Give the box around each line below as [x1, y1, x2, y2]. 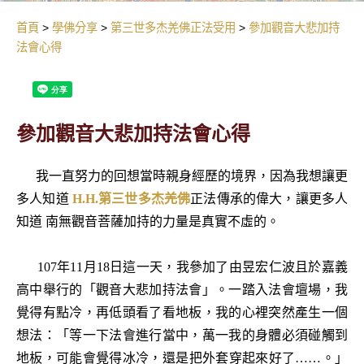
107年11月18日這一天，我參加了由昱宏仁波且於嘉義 [16, 260, 348, 274]
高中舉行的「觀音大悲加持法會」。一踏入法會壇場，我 [16, 283, 348, 297]
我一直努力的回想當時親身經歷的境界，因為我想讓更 [16, 169, 348, 183]
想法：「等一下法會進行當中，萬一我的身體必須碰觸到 [16, 328, 348, 342]
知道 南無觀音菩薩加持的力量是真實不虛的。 [16, 214, 279, 228]
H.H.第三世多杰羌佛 [71, 192, 191, 206]
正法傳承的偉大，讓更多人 [190, 192, 349, 206]
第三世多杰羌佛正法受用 [110, 21, 236, 34]
